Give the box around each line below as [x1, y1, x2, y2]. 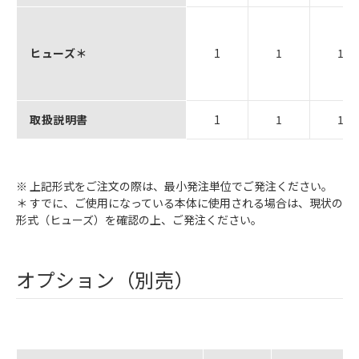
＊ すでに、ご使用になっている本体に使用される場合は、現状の [16, 194, 343, 211]
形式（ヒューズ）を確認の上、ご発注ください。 [16, 211, 262, 228]
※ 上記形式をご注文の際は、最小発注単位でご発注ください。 [16, 177, 333, 194]
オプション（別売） [16, 264, 195, 293]
